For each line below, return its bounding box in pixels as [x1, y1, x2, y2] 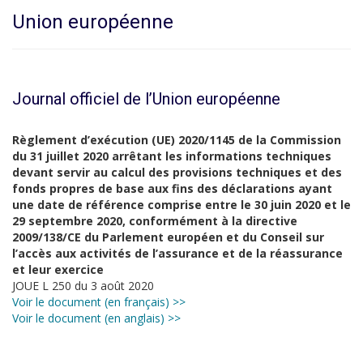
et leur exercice [12, 262, 104, 277]
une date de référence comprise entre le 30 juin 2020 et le [12, 197, 351, 212]
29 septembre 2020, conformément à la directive [12, 213, 297, 228]
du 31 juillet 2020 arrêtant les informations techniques [12, 148, 331, 164]
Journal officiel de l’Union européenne [12, 89, 280, 109]
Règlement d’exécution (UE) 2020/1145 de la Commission [12, 132, 341, 147]
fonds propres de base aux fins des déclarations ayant [12, 181, 332, 196]
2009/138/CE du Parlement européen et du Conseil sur [12, 229, 324, 245]
